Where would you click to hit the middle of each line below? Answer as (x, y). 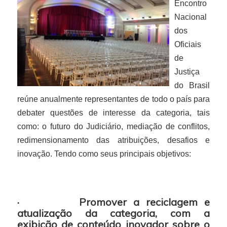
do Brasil (192, 85)
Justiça (187, 72)
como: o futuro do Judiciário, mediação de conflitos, (113, 126)
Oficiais (187, 44)
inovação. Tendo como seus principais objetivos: (104, 154)
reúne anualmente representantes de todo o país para (113, 99)
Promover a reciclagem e (144, 202)
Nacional (190, 17)
